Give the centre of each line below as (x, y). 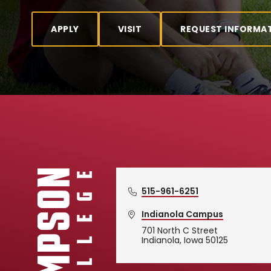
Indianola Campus (182, 214)
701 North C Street (179, 230)
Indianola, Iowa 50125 (184, 240)
